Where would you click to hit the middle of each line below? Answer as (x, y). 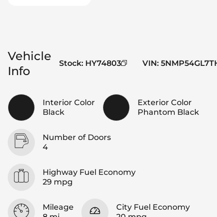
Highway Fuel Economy (89, 172)
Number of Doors (77, 137)
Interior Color (69, 102)
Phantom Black (168, 112)
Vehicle (30, 56)
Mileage (58, 207)
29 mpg (58, 182)
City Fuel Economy (153, 207)
